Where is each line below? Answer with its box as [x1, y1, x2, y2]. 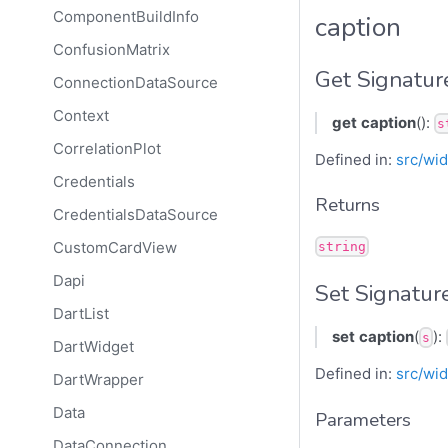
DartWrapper [52, 370, 144, 390]
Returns [315, 192, 380, 219]
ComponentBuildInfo [52, 7, 199, 27]
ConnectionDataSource [52, 73, 218, 93]
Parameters [315, 406, 411, 433]
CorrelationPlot [52, 139, 161, 159]
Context [52, 106, 109, 126]
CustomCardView [52, 238, 177, 258]
